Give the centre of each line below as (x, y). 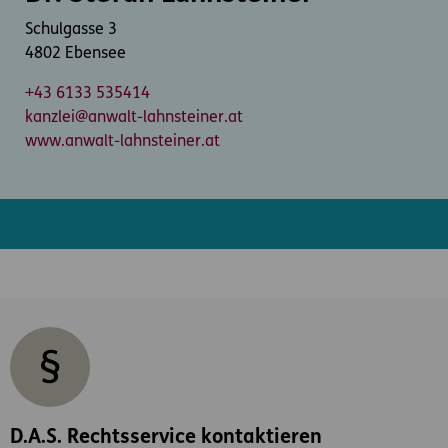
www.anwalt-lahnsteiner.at (122, 142)
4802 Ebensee (75, 54)
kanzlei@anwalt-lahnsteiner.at (134, 118)
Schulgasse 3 (71, 30)
